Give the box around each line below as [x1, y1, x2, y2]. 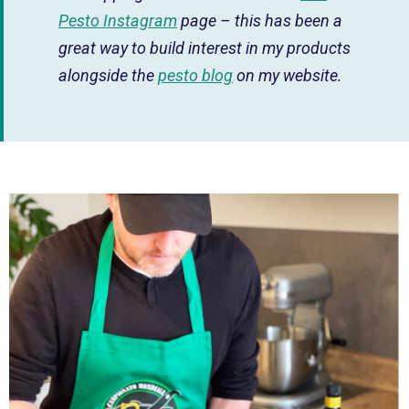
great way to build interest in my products [58, 38, 351, 58]
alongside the [58, 66, 158, 86]
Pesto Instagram [58, 11, 177, 31]
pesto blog [158, 66, 233, 86]
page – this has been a [177, 11, 342, 31]
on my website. [233, 66, 342, 86]
